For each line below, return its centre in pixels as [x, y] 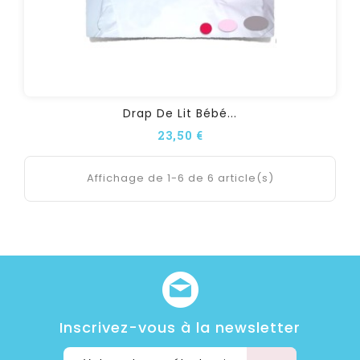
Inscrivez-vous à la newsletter [180, 327]
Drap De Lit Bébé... [180, 113]
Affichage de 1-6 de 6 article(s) [180, 178]
